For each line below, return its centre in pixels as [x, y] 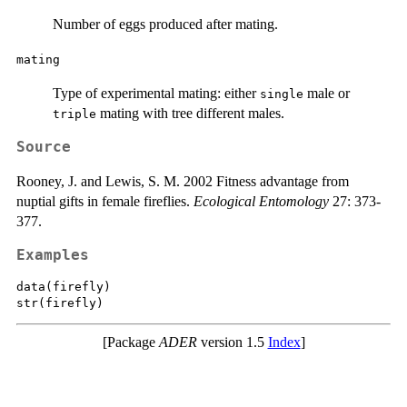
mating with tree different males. [190, 113]
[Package [130, 342]
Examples [53, 255]
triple [74, 114]
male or [327, 93]
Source [44, 147]
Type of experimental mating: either [156, 93]
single [282, 94]
